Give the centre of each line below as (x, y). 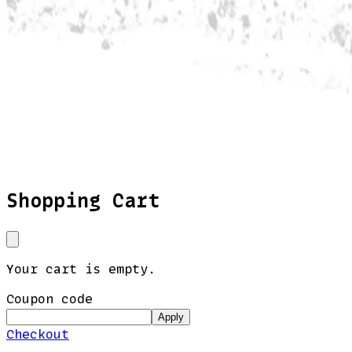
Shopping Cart (83, 200)
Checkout (38, 334)
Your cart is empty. (81, 268)
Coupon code (49, 298)
